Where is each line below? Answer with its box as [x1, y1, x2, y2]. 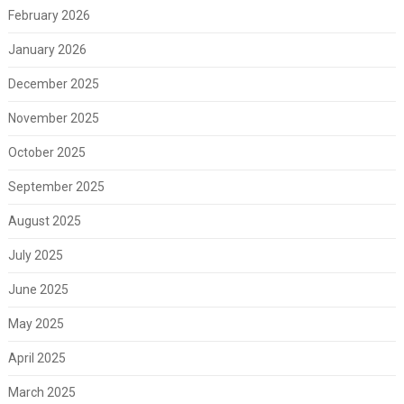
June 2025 [7, 281, 69, 297]
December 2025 [7, 76, 99, 91]
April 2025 [7, 350, 66, 365]
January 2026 [7, 41, 87, 57]
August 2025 [7, 213, 81, 228]
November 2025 [7, 110, 99, 125]
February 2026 [7, 7, 90, 23]
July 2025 [7, 247, 63, 262]
